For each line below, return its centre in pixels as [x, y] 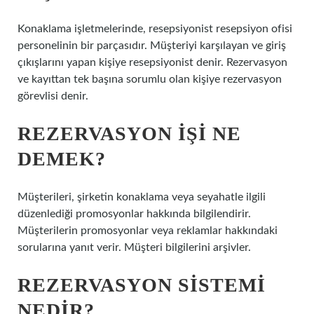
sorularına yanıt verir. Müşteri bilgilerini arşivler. [134, 247]
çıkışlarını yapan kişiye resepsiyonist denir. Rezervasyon [152, 62]
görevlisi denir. [53, 96]
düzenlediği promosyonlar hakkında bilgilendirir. [134, 214]
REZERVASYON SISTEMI [142, 285]
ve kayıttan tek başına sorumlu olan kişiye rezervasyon [150, 79]
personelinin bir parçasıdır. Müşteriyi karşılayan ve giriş [152, 46]
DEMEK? [62, 159]
